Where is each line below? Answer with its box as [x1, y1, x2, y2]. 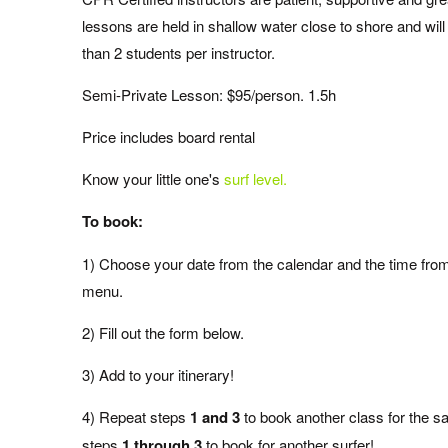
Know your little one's [82, 168, 224, 189]
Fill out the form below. [99, 322, 244, 343]
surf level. [224, 168, 287, 189]
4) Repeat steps [82, 406, 186, 427]
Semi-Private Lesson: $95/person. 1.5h [82, 84, 336, 105]
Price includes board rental [82, 126, 255, 147]
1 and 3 [186, 406, 240, 428]
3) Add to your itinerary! [82, 364, 234, 385]
